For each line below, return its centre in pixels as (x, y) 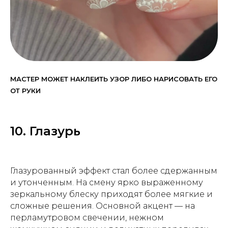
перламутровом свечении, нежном (87, 218)
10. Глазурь (45, 131)
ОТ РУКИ (25, 91)
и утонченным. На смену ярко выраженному (107, 183)
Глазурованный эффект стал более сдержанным (114, 171)
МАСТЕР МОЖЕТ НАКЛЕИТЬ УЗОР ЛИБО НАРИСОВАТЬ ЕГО (114, 79)
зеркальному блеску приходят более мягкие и (111, 194)
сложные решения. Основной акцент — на (103, 206)
